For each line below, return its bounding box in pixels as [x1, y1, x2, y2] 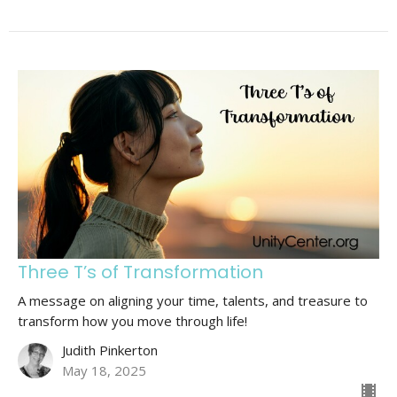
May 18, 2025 [62, 362, 146, 380]
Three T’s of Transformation [18, 260, 263, 285]
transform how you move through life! [18, 312, 247, 331]
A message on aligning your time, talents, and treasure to [18, 292, 368, 310]
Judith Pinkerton [62, 341, 158, 360]
